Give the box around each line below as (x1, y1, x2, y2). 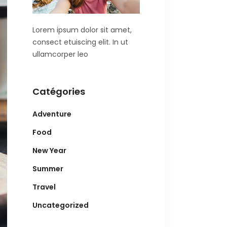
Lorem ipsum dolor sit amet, (32, 25, 132, 35)
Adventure (32, 109, 71, 120)
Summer (32, 164, 63, 174)
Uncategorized (32, 200, 89, 211)
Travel (32, 182, 56, 193)
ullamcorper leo (32, 49, 88, 60)
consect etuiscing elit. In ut (32, 37, 128, 48)
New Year (32, 145, 66, 156)
